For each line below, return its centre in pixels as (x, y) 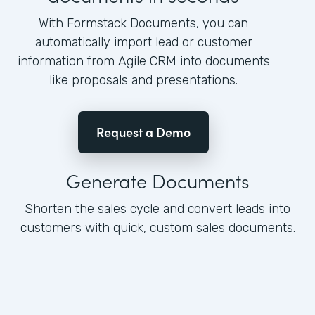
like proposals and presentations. (143, 81)
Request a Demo (143, 132)
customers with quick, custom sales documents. (157, 228)
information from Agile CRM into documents (143, 62)
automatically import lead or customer (143, 43)
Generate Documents (157, 180)
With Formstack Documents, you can (143, 24)
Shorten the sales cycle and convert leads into (157, 209)
